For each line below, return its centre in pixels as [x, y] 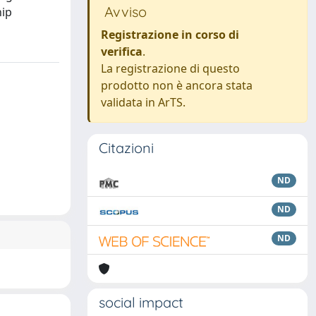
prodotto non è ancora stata [177, 85]
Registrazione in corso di [170, 35]
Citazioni [126, 148]
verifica [122, 51]
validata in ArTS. [143, 102]
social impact [141, 302]
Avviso [124, 12]
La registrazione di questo [170, 68]
